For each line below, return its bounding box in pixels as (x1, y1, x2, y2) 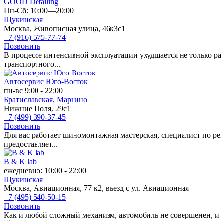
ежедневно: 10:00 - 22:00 (4, 166, 86, 175)
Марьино (57, 95, 87, 104)
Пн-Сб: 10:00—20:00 (4, 6, 74, 15)
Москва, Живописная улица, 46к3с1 (4, 24, 125, 33)
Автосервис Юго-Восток (4, 77, 88, 86)
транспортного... (4, 59, 60, 68)
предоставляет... (4, 139, 58, 148)
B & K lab (4, 157, 37, 166)
